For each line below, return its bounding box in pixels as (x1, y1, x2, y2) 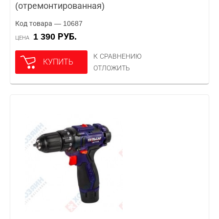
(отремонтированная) (15, 1, 105, 11)
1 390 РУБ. (38, 32, 77, 42)
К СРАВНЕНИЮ (93, 52, 142, 60)
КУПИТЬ (43, 58, 73, 66)
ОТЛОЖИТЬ (93, 64, 130, 72)
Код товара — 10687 (15, 20, 83, 27)
